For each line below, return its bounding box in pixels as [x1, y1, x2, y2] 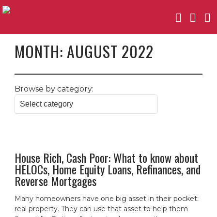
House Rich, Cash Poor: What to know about [15, 149, 198, 166]
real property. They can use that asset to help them [15, 204, 188, 213]
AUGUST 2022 [67, 40, 154, 62]
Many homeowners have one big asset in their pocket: [15, 194, 199, 203]
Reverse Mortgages [15, 172, 96, 189]
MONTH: [15, 40, 67, 62]
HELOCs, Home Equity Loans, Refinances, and [15, 160, 201, 178]
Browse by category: [15, 84, 93, 93]
